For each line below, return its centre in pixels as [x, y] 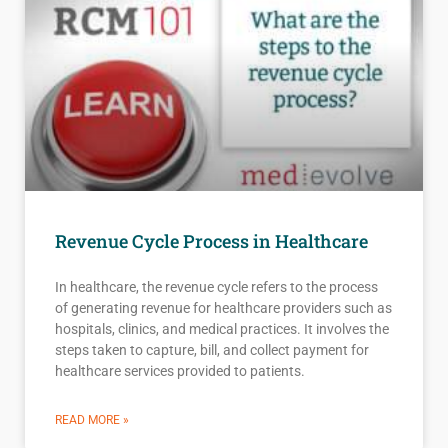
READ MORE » [92, 420]
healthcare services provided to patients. [180, 371]
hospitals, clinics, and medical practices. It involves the [222, 329]
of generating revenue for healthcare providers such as [223, 308]
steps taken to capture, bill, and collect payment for [212, 350]
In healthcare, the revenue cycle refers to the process [216, 287]
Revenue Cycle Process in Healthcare [211, 241]
